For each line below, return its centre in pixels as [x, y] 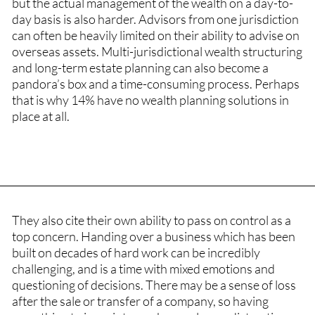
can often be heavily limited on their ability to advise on [155, 35]
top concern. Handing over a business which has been [153, 237]
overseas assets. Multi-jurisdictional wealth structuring [157, 51]
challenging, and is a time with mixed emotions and [143, 269]
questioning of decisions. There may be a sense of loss [154, 285]
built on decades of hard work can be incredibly [136, 253]
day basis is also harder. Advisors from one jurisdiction [155, 19]
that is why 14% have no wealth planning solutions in [150, 99]
